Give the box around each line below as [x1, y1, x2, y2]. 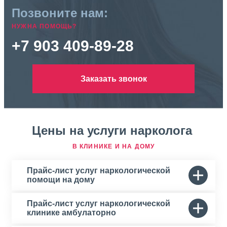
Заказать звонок [80, 74, 147, 83]
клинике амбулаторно [27, 208, 116, 217]
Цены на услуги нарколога [31, 124, 196, 137]
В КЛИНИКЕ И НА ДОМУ [72, 143, 155, 150]
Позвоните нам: [12, 6, 108, 20]
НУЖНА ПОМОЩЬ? [12, 23, 77, 30]
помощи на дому [27, 175, 95, 184]
